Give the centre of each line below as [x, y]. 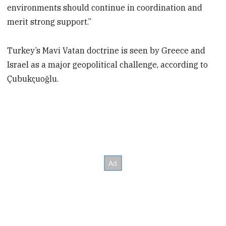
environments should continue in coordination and [105, 7]
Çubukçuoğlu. [33, 78]
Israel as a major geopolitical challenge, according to [108, 64]
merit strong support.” [49, 21]
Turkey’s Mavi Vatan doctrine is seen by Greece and [106, 50]
